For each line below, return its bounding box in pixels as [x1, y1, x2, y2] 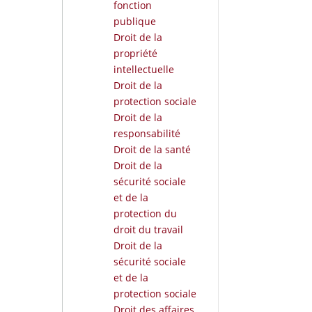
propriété [113, 46, 157, 60]
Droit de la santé [113, 142, 191, 156]
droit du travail [113, 222, 183, 236]
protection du [113, 206, 177, 220]
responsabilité [113, 126, 180, 140]
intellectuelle [113, 62, 174, 76]
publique [113, 14, 156, 28]
